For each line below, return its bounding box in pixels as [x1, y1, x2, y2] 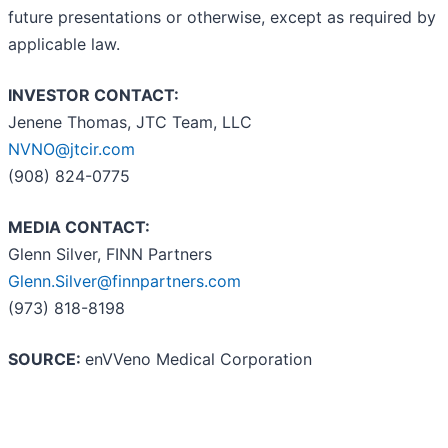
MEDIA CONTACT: [8, 216, 150, 237]
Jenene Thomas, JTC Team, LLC [8, 111, 252, 132]
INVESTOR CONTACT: [8, 84, 179, 105]
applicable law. [8, 33, 120, 54]
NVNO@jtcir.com [8, 138, 135, 159]
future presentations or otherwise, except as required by [8, 6, 436, 27]
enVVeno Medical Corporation [85, 348, 312, 369]
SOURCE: [8, 348, 85, 369]
